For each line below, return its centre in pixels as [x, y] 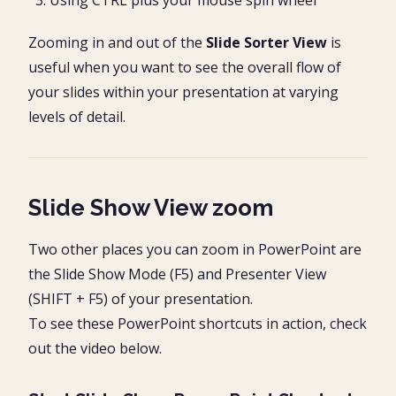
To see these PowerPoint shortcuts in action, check [198, 323]
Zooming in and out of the [117, 42]
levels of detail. [77, 116]
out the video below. [95, 348]
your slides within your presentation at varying [183, 91]
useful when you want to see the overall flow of [185, 67]
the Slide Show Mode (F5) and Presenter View [177, 274]
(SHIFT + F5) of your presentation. [141, 298]
